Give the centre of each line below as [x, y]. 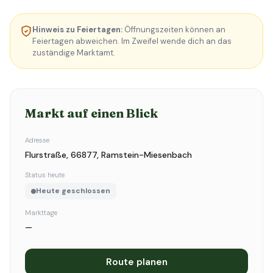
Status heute [45, 175]
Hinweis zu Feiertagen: [77, 30]
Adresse [37, 140]
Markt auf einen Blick [91, 113]
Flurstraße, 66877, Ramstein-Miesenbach [108, 155]
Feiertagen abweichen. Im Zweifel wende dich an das [132, 41]
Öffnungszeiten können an [174, 30]
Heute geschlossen [73, 191]
